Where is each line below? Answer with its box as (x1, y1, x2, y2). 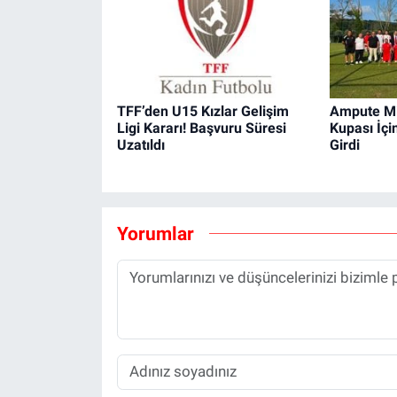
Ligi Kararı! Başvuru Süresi (116, 119, 286, 136)
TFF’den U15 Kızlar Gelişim (116, 102, 289, 120)
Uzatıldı (116, 136, 165, 153)
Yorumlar (116, 222, 194, 245)
